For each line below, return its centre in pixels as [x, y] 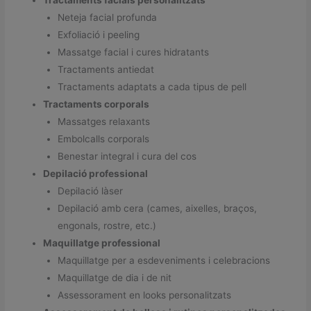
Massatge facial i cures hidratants [133, 52]
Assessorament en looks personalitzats [144, 295]
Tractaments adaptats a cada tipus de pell [152, 87]
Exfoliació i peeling [98, 35]
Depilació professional [96, 174]
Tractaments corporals [96, 104]
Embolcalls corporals [103, 139]
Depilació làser [90, 191]
